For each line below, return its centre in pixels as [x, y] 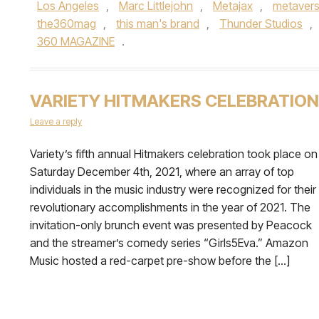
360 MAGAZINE [76, 41]
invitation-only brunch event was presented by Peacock [171, 225]
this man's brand [158, 23]
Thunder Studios [261, 23]
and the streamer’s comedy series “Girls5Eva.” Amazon [169, 243]
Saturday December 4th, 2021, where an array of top [162, 172]
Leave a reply [56, 121]
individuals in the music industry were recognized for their [173, 189]
